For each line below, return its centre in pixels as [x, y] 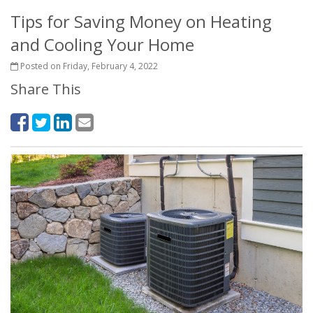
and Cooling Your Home [102, 44]
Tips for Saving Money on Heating [141, 21]
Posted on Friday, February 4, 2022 [88, 66]
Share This [46, 89]
